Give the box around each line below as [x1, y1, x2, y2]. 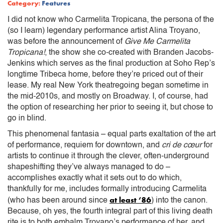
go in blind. [7, 114, 46, 122]
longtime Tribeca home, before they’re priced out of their [7, 70, 203, 79]
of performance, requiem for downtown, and [7, 141, 162, 149]
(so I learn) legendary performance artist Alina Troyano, [7, 26, 200, 35]
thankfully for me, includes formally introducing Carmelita [7, 185, 207, 193]
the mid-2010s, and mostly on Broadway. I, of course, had [7, 92, 208, 101]
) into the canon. [151, 196, 208, 205]
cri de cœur [162, 141, 204, 149]
